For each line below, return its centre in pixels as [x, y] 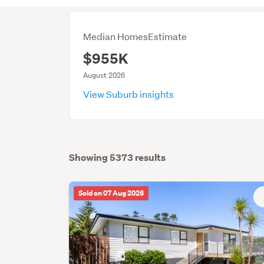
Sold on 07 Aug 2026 [111, 193]
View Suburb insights [130, 94]
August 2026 [104, 75]
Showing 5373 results [118, 158]
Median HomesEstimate [135, 36]
